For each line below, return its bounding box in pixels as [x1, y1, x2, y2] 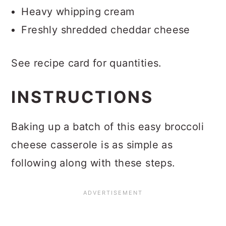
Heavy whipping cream [21, 5, 135, 18]
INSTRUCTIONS [11, 87, 154, 107]
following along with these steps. [11, 156, 176, 169]
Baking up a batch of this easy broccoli [11, 120, 204, 133]
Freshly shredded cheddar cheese [21, 23, 190, 36]
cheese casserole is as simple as [11, 138, 173, 151]
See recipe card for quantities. [11, 56, 162, 69]
